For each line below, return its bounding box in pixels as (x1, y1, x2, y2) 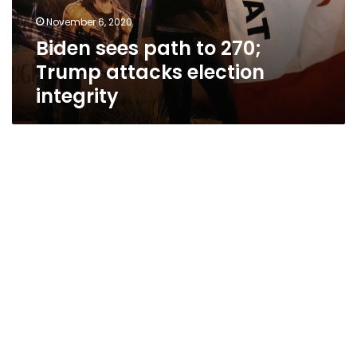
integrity (36, 83, 119, 109)
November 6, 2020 (46, 15, 132, 29)
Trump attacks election (36, 59, 265, 85)
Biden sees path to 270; (36, 35, 261, 61)
